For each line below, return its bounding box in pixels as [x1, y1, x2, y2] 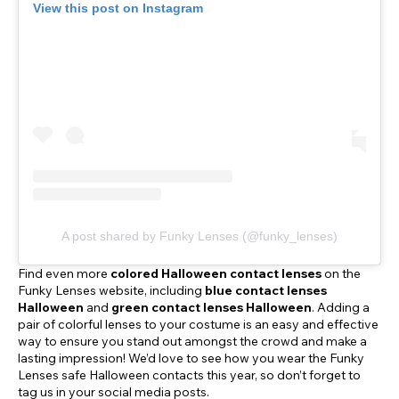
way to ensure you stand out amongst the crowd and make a [18, 333, 367, 350]
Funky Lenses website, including [18, 282, 205, 299]
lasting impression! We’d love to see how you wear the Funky [18, 350, 364, 367]
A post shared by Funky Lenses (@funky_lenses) [61, 229, 338, 244]
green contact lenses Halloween [109, 299, 312, 316]
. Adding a [312, 299, 370, 316]
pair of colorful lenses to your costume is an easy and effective [18, 316, 379, 333]
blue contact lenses [205, 282, 327, 299]
